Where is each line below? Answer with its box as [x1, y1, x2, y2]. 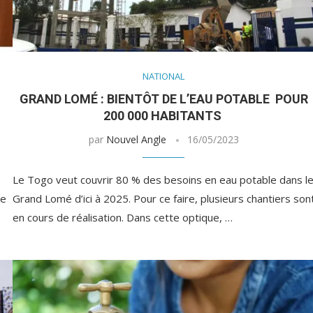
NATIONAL [143, 70, 185, 83]
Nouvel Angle [105, 133, 166, 147]
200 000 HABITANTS [103, 108, 224, 124]
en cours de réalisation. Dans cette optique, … [12, 210, 233, 225]
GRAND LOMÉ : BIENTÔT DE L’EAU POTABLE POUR [19, 92, 308, 107]
